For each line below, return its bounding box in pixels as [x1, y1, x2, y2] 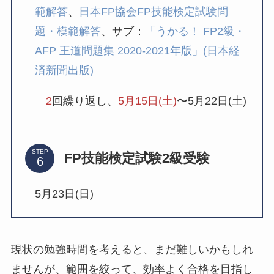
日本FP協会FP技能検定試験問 [79, 6, 229, 18]
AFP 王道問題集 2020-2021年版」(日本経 [35, 45, 240, 57]
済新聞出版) [35, 64, 94, 77]
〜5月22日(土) [177, 94, 247, 107]
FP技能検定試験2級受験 [64, 150, 210, 166]
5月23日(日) [35, 187, 94, 200]
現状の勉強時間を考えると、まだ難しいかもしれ [10, 243, 253, 256]
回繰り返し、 [52, 94, 119, 107]
